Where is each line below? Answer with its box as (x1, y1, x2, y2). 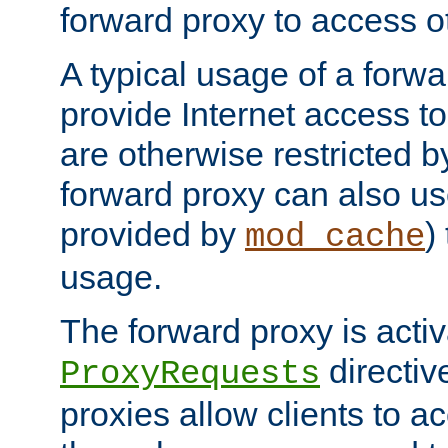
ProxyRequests (60, 355, 320, 394)
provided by (60, 215, 245, 254)
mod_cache (245, 218, 425, 257)
